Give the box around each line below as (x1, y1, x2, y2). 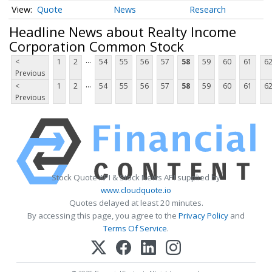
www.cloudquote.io (101, 185, 171, 196)
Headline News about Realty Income (9, 22, 236, 41)
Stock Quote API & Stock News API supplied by (52, 172, 220, 183)
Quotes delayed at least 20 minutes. (69, 197, 203, 209)
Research (189, 4, 226, 16)
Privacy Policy (178, 210, 228, 222)
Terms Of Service (103, 223, 167, 234)
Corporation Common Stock (9, 36, 184, 55)
